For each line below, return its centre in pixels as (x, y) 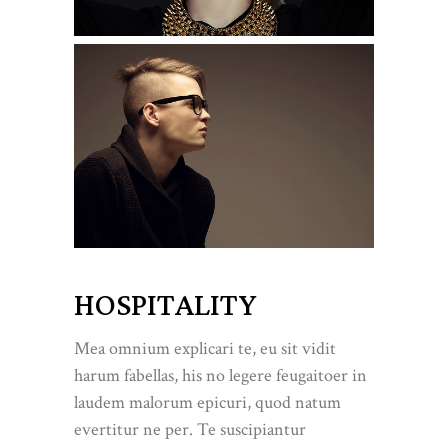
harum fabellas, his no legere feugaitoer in (220, 376)
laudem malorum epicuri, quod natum (207, 403)
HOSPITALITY (165, 306)
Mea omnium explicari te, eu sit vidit (205, 349)
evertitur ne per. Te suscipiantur (190, 430)
